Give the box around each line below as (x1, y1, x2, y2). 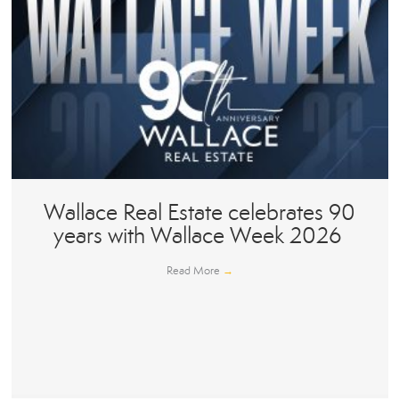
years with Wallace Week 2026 (53, 222, 346, 250)
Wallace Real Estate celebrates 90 (44, 199, 355, 227)
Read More (166, 264, 223, 279)
